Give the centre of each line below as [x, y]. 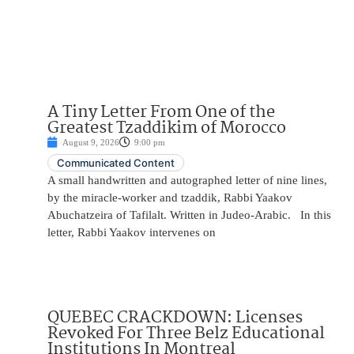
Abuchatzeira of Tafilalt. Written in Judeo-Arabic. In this [189, 215]
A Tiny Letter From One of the [161, 112]
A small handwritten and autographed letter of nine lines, [187, 180]
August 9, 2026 [91, 142]
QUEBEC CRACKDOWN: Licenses [175, 317]
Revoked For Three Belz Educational [186, 333]
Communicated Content [116, 162]
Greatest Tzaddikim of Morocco [167, 128]
